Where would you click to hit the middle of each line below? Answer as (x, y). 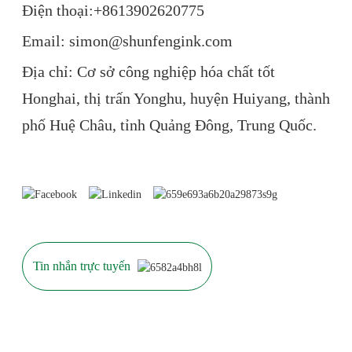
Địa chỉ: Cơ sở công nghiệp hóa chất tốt (148, 71)
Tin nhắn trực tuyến (81, 266)
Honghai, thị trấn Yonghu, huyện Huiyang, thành (176, 98)
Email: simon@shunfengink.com (127, 40)
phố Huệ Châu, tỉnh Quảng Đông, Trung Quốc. (169, 125)
